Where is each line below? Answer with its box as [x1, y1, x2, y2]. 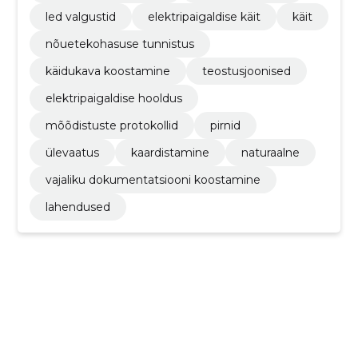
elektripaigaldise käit [147, 10, 261, 25]
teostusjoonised [201, 64, 291, 79]
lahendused [45, 200, 110, 215]
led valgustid [45, 10, 116, 25]
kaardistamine [130, 145, 209, 161]
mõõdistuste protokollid [45, 118, 178, 133]
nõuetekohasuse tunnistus [45, 37, 194, 52]
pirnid [209, 118, 241, 133]
